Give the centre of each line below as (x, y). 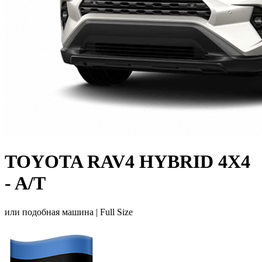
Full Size (116, 212)
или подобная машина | (52, 212)
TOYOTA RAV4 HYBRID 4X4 (127, 162)
